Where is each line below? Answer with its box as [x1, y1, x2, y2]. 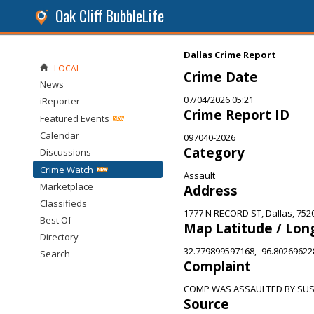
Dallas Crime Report [184, 48, 276, 61]
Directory [40, 231, 78, 243]
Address [184, 182, 238, 199]
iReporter [40, 95, 80, 107]
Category [184, 144, 245, 161]
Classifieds [40, 197, 87, 210]
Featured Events [40, 112, 109, 125]
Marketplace [40, 180, 93, 193]
